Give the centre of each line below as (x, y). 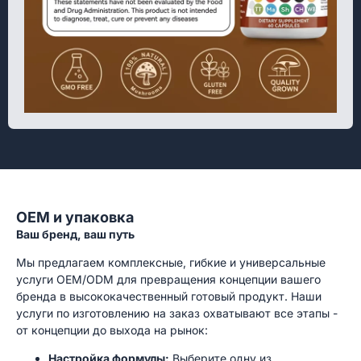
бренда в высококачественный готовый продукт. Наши (169, 296)
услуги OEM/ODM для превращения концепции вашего (168, 279)
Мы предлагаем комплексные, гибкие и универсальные (171, 262)
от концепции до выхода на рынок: (112, 330)
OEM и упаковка (75, 217)
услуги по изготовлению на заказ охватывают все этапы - (177, 313)
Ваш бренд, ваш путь (75, 234)
